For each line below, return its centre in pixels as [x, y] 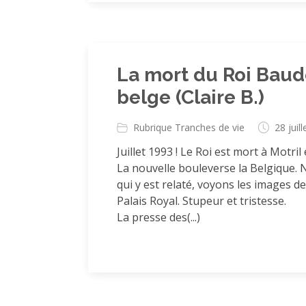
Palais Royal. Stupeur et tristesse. [201, 201]
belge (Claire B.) [191, 97]
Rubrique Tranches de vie [189, 127]
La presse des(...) [158, 217]
